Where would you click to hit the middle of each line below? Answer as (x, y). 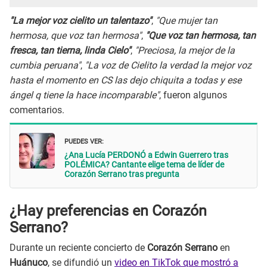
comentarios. (37, 110)
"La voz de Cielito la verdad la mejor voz (168, 65)
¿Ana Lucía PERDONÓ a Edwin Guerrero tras (146, 155)
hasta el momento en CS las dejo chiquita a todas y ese (125, 80)
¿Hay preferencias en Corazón (108, 210)
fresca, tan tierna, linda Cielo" (70, 50)
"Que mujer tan (187, 20)
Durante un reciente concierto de (78, 248)
